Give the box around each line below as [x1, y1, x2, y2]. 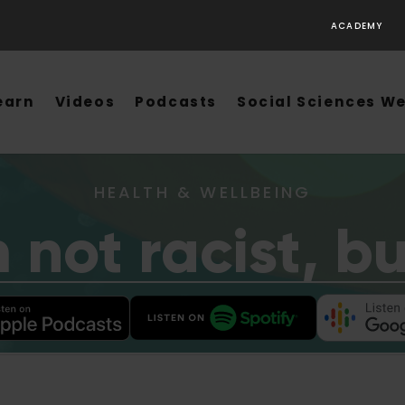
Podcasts [135, 92, 217, 111]
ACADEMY [330, 19, 383, 32]
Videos [54, 92, 116, 111]
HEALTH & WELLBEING [93, 181, 312, 203]
